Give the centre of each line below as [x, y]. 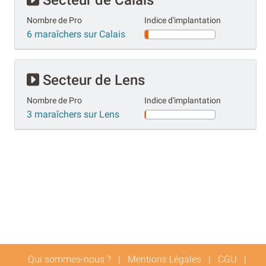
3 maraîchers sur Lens [73, 114]
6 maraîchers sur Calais [76, 34]
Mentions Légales [164, 259]
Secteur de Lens [92, 80]
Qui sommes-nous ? [69, 259]
